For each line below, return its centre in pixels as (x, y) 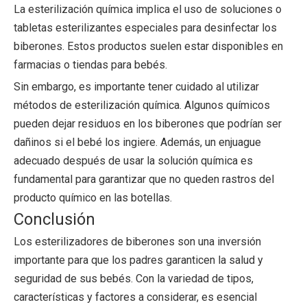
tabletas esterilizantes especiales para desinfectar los (145, 28)
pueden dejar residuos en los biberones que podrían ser (148, 124)
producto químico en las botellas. (93, 198)
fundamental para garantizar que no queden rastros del (144, 179)
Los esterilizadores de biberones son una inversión (137, 242)
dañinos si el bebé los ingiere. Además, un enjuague (137, 142)
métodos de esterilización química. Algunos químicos (142, 105)
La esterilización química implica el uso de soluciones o (148, 9)
